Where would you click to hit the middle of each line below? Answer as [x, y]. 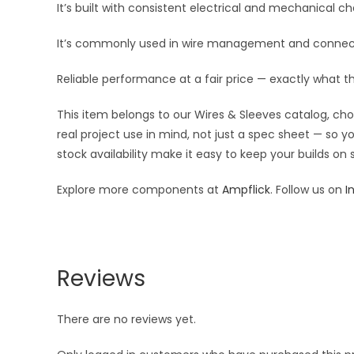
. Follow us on [308, 190]
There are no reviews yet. [126, 319]
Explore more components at [139, 190]
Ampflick [246, 190]
